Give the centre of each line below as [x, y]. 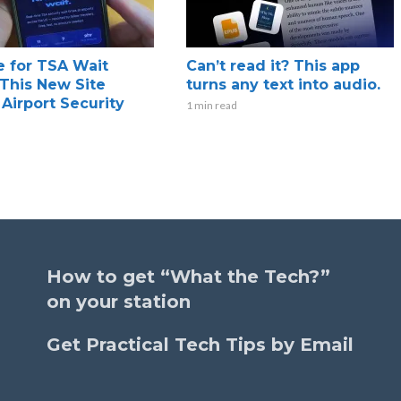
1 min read [211, 105]
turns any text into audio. [283, 84]
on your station [119, 301]
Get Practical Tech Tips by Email [200, 344]
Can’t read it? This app [273, 65]
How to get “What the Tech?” [188, 276]
